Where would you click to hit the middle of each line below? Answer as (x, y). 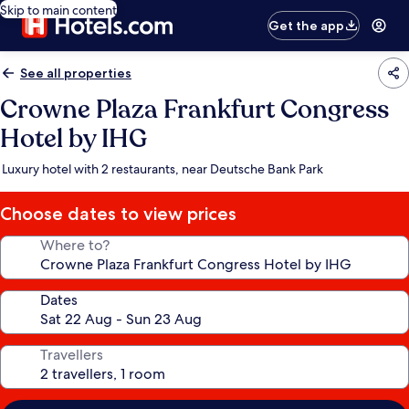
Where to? (75, 245)
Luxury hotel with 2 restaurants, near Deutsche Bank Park (163, 169)
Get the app (307, 26)
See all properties (76, 73)
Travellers (72, 355)
